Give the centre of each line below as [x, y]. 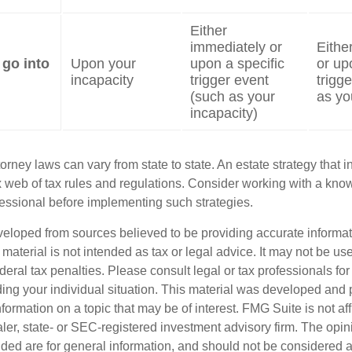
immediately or [236, 47]
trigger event [229, 80]
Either [209, 31]
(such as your [233, 97]
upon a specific [237, 64]
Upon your [103, 64]
